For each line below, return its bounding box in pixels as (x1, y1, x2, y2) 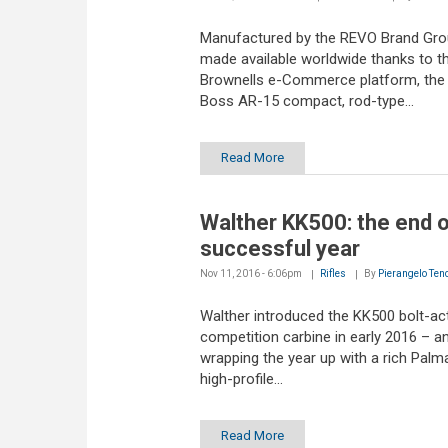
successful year (199, 236, 360, 262)
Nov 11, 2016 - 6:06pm (199, 268, 302, 280)
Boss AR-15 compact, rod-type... (199, 91, 414, 110)
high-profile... (199, 370, 283, 389)
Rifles (319, 268, 346, 280)
